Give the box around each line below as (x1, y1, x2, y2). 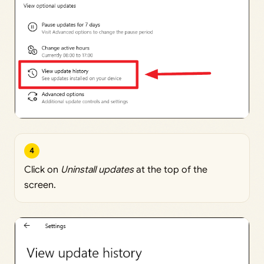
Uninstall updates (61, 163, 134, 176)
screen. (24, 179, 56, 191)
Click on (24, 163, 61, 176)
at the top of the (134, 163, 207, 176)
